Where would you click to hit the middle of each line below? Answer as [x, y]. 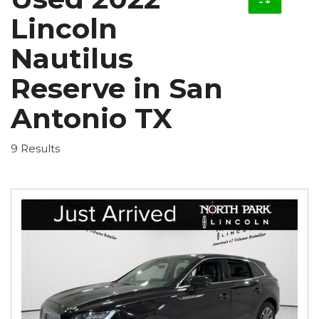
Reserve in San [117, 88]
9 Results [35, 148]
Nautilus [72, 58]
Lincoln [64, 28]
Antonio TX [91, 118]
